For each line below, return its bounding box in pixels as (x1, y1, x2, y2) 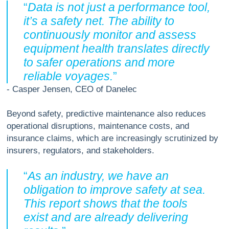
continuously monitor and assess (24, 28, 197, 42)
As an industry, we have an (28, 169, 169, 183)
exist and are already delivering (24, 211, 189, 224)
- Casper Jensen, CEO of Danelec (6, 84, 137, 95)
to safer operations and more (24, 56, 175, 70)
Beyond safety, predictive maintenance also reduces (6, 109, 206, 119)
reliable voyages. (24, 70, 113, 83)
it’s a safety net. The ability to (24, 14, 175, 28)
